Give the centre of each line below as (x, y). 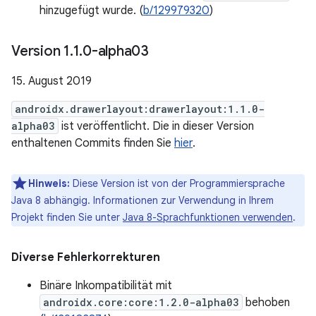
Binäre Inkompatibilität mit (106, 286)
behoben (266, 303)
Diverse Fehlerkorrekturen (86, 257)
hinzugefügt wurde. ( (91, 11)
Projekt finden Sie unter (67, 217)
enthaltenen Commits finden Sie (93, 143)
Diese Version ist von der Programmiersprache (177, 183)
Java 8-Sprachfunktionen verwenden (208, 217)
